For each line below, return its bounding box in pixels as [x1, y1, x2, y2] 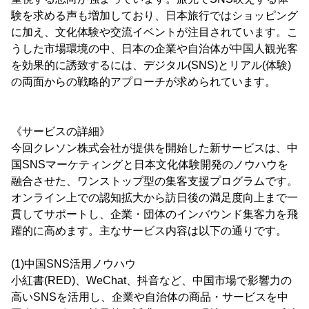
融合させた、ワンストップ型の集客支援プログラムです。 [11, 175, 298, 187]
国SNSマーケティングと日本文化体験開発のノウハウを [11, 158, 288, 170]
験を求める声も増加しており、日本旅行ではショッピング [11, 9, 298, 21]
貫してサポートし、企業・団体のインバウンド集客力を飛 [11, 208, 298, 220]
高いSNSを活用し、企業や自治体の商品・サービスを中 [11, 290, 288, 303]
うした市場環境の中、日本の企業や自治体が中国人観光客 [11, 42, 298, 54]
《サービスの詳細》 [11, 125, 110, 137]
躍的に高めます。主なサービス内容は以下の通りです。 [11, 224, 287, 237]
